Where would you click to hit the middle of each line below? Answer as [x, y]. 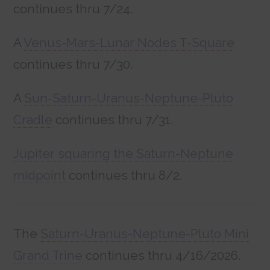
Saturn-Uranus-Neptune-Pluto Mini [145, 233]
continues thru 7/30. [75, 64]
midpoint [40, 175]
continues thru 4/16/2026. [162, 255]
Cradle [33, 119]
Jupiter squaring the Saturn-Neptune [124, 153]
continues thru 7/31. [113, 119]
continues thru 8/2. [124, 175]
